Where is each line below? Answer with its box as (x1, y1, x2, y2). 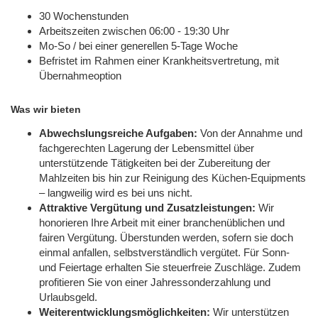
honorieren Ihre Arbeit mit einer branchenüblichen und (39, 216, 285, 229)
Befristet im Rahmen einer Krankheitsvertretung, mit (39, 54, 279, 67)
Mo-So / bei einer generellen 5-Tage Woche (39, 39, 238, 52)
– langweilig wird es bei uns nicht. (39, 186, 192, 199)
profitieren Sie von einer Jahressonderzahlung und (39, 275, 270, 288)
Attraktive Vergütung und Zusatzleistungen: (39, 201, 256, 214)
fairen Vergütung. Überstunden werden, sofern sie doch (39, 231, 293, 243)
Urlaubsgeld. (39, 290, 97, 303)
